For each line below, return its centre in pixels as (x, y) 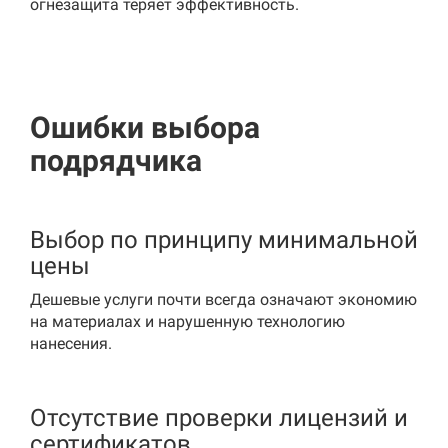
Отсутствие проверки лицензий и (219, 418)
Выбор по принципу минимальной (224, 240)
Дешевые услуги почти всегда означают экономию (223, 299)
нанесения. (71, 343)
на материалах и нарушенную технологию (187, 321)
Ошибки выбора (145, 127)
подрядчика (116, 160)
